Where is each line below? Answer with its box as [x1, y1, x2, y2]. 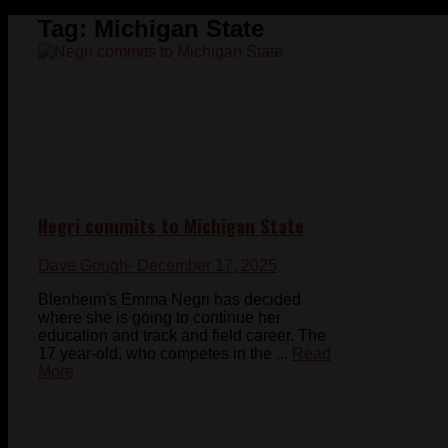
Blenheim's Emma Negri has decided [38, 291, 301, 309]
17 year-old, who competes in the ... [38, 345, 288, 363]
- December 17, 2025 [128, 257, 277, 275]
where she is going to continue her [38, 309, 281, 327]
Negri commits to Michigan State [38, 211, 304, 239]
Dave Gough [38, 257, 128, 275]
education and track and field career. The [38, 327, 326, 345]
